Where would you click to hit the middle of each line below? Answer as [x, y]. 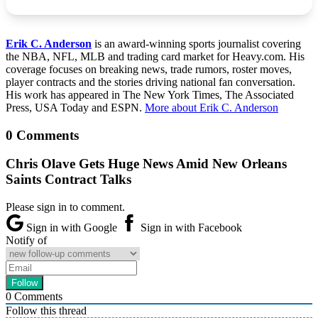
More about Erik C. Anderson [212, 107]
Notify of [26, 241]
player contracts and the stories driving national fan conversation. [150, 82]
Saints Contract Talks [68, 180]
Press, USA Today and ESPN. [75, 107]
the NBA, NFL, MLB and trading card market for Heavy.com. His [155, 56]
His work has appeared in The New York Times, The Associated [150, 94]
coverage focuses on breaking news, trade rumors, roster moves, [149, 69]
